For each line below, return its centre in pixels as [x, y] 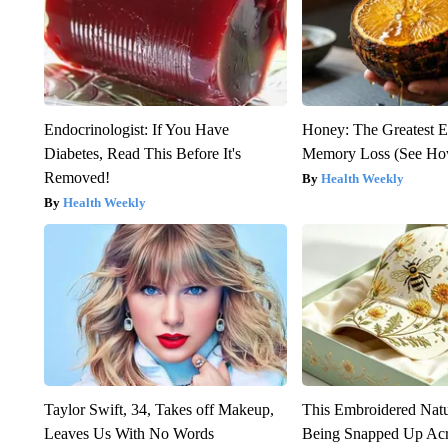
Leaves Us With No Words [128, 433]
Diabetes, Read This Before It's [142, 153]
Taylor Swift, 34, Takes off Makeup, [158, 409]
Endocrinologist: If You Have [136, 129]
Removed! [76, 177]
